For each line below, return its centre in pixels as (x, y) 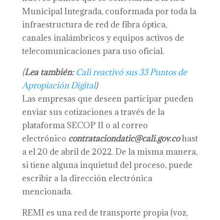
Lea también (48, 72)
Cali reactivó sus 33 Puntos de (131, 72)
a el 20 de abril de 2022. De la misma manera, (110, 152)
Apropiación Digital (59, 85)
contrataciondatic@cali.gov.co (124, 138)
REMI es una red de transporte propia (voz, (105, 213)
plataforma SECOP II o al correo (85, 125)
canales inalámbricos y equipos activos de (103, 38)
